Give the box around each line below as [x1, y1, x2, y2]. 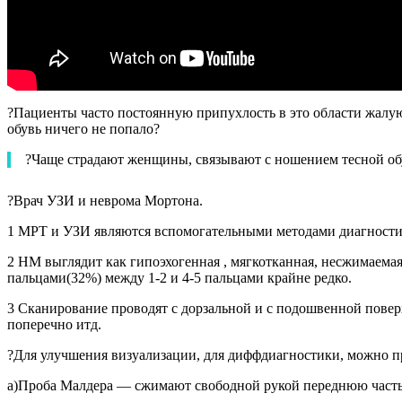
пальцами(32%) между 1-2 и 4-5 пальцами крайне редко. [7, 269, 352, 285]
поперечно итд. [7, 316, 101, 332]
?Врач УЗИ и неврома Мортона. [7, 192, 203, 208]
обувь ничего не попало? [7, 120, 160, 136]
